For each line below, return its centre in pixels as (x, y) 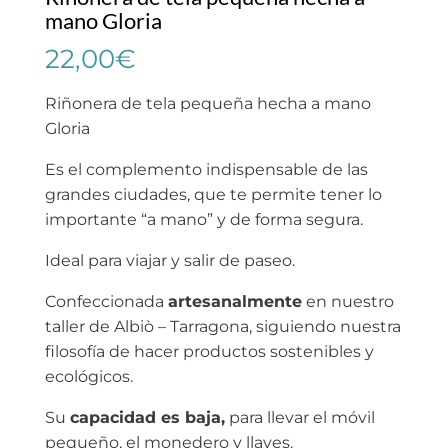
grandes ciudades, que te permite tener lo (213, 194)
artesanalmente (234, 301)
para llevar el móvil (299, 417)
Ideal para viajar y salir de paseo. (169, 260)
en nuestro (347, 301)
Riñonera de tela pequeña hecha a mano (207, 103)
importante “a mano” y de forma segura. (203, 219)
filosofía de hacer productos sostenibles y (209, 351)
